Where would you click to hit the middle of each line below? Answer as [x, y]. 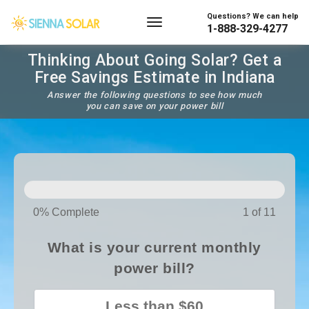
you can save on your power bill [154, 106]
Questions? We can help [253, 16]
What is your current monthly [154, 247]
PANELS [51, 176]
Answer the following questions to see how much [154, 95]
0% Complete [66, 212]
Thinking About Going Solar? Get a [154, 60]
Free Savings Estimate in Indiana [154, 78]
